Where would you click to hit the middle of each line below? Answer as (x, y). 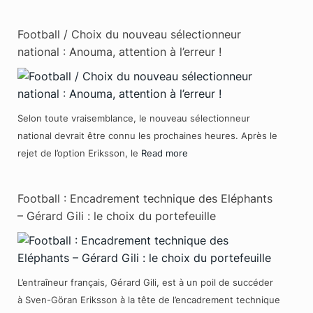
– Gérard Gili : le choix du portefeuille (117, 216)
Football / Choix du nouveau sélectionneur (129, 34)
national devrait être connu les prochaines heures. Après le (147, 135)
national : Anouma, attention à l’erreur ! (119, 51)
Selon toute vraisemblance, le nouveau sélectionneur (134, 118)
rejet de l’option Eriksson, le (79, 153)
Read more (165, 153)
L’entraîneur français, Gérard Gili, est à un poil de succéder (145, 282)
